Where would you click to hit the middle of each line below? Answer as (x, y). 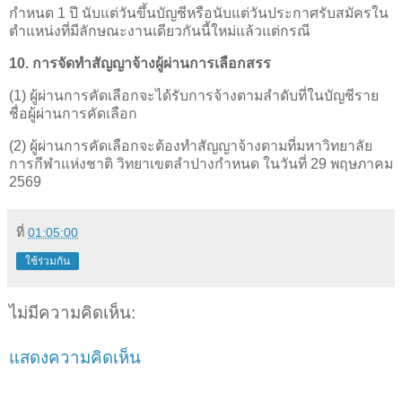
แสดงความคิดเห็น (75, 358)
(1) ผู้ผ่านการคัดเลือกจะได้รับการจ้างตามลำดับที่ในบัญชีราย (194, 95)
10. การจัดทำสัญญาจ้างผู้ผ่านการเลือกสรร (140, 64)
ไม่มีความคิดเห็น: (72, 312)
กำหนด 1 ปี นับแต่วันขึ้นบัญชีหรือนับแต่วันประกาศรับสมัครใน (199, 13)
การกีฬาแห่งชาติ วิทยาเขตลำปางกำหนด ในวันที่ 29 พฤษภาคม (201, 163)
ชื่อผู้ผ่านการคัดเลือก (73, 113)
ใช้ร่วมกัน (48, 261)
